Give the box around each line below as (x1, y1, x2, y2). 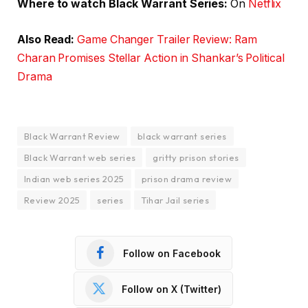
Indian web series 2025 (24, 173, 124, 185)
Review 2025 (24, 195, 80, 206)
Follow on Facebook (122, 247, 221, 259)
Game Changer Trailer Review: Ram (77, 32, 257, 46)
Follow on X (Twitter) (122, 283, 221, 295)
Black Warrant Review (24, 131, 120, 142)
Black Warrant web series (24, 152, 136, 164)
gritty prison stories (153, 152, 239, 164)
